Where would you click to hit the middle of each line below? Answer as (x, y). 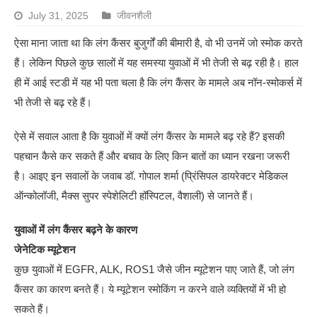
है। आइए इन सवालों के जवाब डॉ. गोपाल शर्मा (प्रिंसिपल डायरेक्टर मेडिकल (151, 175)
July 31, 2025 (59, 16)
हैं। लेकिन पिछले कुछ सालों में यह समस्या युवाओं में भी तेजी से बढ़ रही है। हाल (157, 62)
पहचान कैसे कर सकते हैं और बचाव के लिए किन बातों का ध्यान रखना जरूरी (152, 156)
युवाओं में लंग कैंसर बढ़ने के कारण (76, 229)
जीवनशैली (134, 16)
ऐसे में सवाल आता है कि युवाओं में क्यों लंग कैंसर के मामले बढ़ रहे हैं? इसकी (150, 136)
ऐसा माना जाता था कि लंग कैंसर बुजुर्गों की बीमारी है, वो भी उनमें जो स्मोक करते (158, 42)
